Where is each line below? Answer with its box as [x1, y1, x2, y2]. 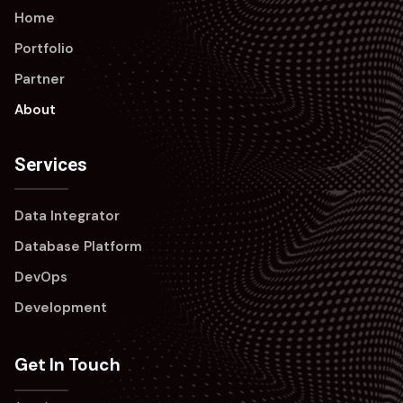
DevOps [14, 268, 67, 287]
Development [14, 299, 107, 318]
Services [14, 154, 87, 176]
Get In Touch [14, 354, 121, 377]
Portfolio [14, 40, 74, 58]
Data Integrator [14, 207, 120, 226]
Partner [14, 70, 65, 89]
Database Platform [14, 237, 142, 256]
